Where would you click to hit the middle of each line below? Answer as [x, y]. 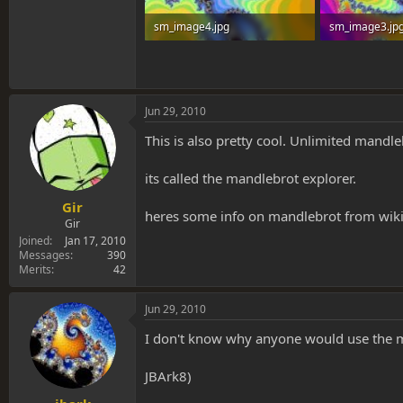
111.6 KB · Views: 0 [200, 53]
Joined [34, 240]
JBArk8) [168, 376]
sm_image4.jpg [192, 26]
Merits [35, 269]
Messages [45, 255]
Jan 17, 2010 [95, 240]
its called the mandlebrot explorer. [251, 179]
